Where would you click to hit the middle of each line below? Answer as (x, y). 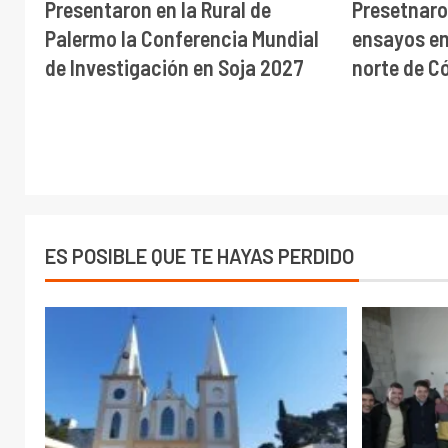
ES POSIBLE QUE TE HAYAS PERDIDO (199, 255)
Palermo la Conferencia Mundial (182, 37)
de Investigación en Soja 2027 (174, 66)
